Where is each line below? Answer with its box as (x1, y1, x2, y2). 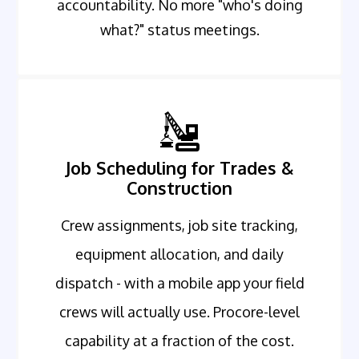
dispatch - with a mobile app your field (54, 274, 305, 292)
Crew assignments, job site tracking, (61, 216, 298, 235)
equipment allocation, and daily (75, 245, 284, 264)
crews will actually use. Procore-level (59, 303, 300, 321)
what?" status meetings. (99, 21, 260, 39)
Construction (127, 177, 232, 200)
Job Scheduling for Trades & (65, 157, 294, 179)
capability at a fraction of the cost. (65, 332, 294, 350)
